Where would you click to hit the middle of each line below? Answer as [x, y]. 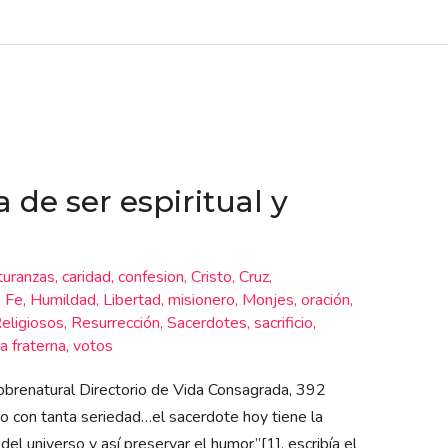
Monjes [267, 299]
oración [325, 299]
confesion [150, 276]
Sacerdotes [206, 322]
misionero [201, 299]
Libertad [131, 299]
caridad [86, 276]
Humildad [62, 299]
